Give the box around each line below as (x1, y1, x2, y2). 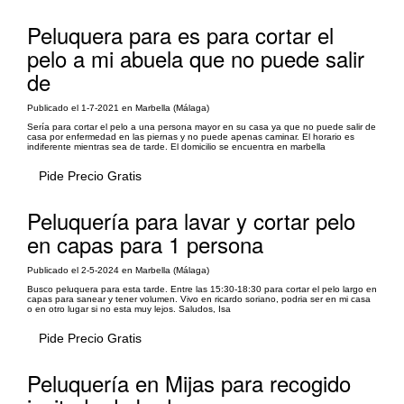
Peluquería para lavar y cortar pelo (27, 204, 355, 236)
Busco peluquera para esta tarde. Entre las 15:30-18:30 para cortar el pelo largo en (27, 283, 377, 294)
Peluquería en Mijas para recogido (27, 366, 351, 399)
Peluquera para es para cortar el (27, 18, 334, 50)
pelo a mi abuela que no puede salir (27, 41, 364, 74)
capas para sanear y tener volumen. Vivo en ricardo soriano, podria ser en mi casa (27, 293, 371, 304)
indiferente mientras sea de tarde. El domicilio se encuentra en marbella (27, 141, 326, 151)
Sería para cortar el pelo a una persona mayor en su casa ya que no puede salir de (27, 121, 376, 132)
